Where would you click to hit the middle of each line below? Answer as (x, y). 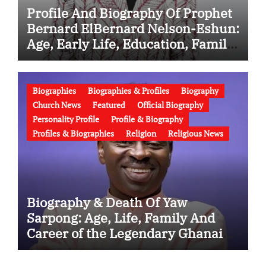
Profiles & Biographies (73, 134)
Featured (109, 105)
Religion (141, 134)
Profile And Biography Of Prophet (129, 12)
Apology (51, 74)
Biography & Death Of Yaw (107, 202)
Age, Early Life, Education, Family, (132, 43)
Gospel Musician (77, 249)
